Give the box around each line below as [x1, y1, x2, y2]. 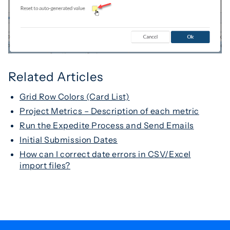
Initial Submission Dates [20, 135, 118, 145]
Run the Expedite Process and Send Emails [20, 120, 194, 131]
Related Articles [8, 69, 103, 85]
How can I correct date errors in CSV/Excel [20, 149, 191, 160]
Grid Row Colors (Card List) [20, 91, 130, 102]
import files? [20, 160, 71, 171]
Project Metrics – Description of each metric [20, 106, 199, 117]
